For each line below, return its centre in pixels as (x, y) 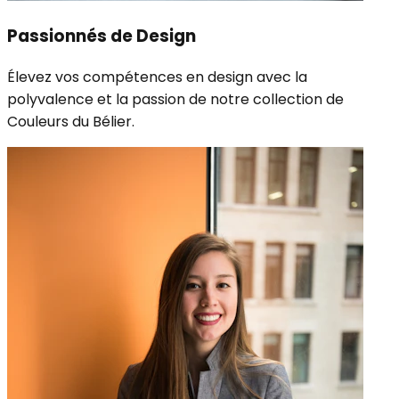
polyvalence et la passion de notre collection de (175, 100)
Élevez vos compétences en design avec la (157, 77)
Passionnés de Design (102, 37)
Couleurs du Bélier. (71, 122)
